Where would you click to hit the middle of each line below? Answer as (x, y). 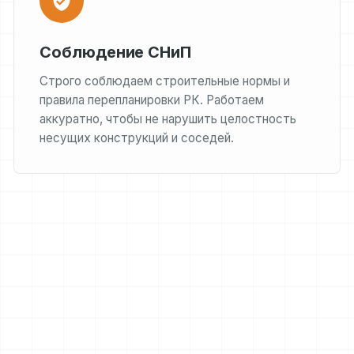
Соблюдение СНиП (115, 52)
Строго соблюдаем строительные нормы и (165, 81)
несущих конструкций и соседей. (137, 138)
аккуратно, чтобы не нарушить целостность (168, 119)
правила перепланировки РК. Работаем (152, 100)
